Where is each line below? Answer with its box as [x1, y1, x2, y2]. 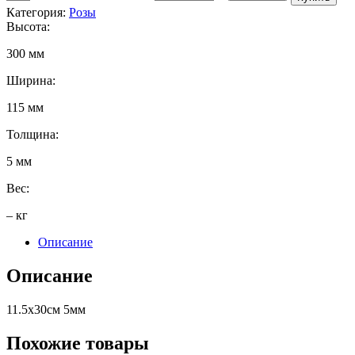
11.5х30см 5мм [6, 302, 86, 316]
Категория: [6, 6, 69, 20]
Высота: [6, 20, 50, 34]
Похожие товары [6, 332, 149, 353]
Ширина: [6, 74, 55, 88]
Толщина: [6, 128, 59, 142]
